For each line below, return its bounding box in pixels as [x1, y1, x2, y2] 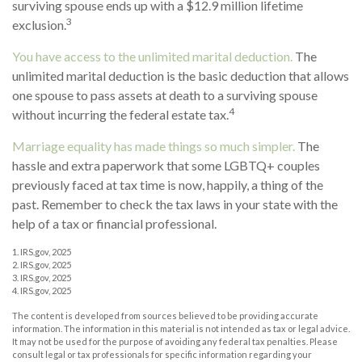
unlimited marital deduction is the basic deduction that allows [12, 67, 349, 83]
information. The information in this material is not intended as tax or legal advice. [12, 322, 350, 334]
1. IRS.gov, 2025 [12, 246, 71, 257]
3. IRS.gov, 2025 [12, 271, 71, 283]
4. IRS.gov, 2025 [12, 284, 71, 296]
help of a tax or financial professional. [12, 215, 217, 231]
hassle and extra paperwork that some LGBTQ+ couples [12, 157, 320, 173]
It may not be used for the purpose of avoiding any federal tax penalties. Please [12, 335, 338, 347]
